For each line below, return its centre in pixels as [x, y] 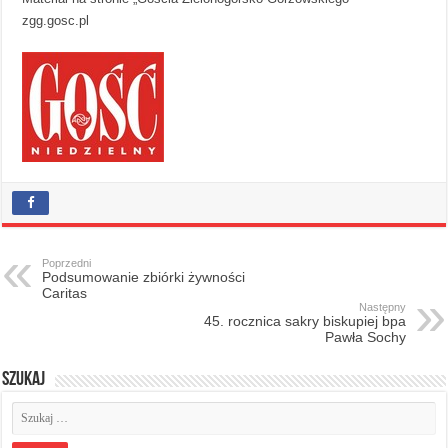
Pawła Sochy [365, 336]
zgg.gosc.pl [56, 20]
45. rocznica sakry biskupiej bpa [304, 320]
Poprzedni [67, 262]
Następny [382, 306]
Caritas [65, 292]
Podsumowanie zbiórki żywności [144, 276]
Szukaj [24, 379]
